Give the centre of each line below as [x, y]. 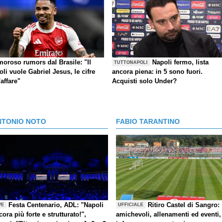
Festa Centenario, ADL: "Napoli [56, 205]
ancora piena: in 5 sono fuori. [157, 72]
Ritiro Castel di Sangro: [184, 205]
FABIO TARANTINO [148, 122]
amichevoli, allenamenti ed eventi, [168, 214]
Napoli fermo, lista [181, 62]
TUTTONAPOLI [131, 62]
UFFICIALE [131, 205]
